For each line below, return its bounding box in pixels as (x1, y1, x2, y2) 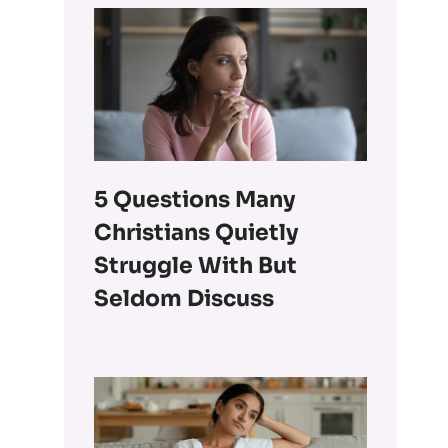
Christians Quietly (94, 219, 300, 247)
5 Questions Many (94, 186, 297, 214)
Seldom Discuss (94, 285, 275, 313)
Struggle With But (94, 252, 298, 280)
